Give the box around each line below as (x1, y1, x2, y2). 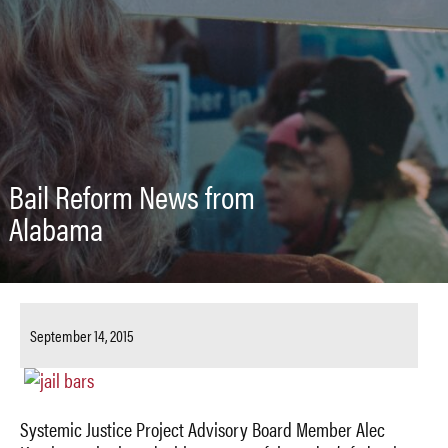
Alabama (8, 205, 103, 251)
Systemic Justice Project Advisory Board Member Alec (20, 414, 385, 444)
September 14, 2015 (30, 324, 134, 348)
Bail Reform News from (8, 173, 255, 219)
